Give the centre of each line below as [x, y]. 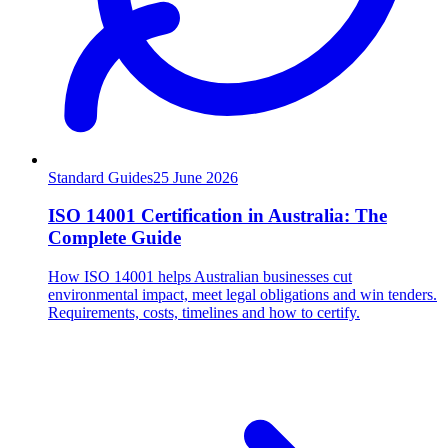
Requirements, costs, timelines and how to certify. [204, 313]
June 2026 [205, 177]
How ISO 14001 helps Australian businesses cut [200, 277]
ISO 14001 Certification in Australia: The [217, 216]
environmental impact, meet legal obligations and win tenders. [242, 295]
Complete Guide [114, 238]
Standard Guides [100, 177]
